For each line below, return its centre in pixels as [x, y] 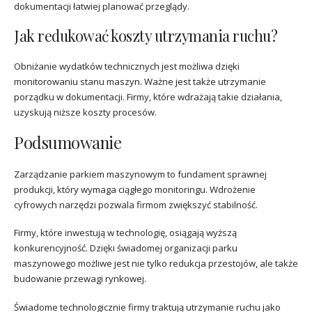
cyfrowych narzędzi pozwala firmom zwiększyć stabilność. [136, 204]
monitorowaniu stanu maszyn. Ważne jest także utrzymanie [140, 81]
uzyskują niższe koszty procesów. [85, 112]
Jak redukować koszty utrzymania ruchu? [146, 35]
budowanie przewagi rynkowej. [80, 279]
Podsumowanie [68, 142]
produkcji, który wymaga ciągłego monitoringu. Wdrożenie [135, 189]
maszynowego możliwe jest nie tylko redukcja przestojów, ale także [156, 264]
